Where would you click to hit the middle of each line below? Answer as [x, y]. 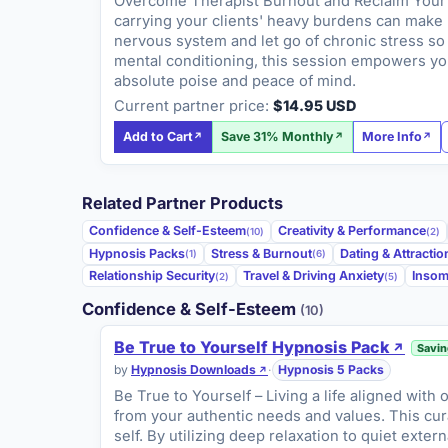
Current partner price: [192, 106]
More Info [392, 137]
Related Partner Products [182, 203]
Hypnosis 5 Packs [331, 370]
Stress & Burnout [262, 253]
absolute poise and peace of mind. [235, 81]
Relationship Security [152, 276]
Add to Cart [158, 137]
